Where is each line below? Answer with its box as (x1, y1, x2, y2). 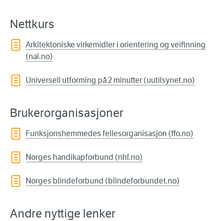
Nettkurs (10, 17, 54, 32)
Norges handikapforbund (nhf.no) (26, 152, 143, 162)
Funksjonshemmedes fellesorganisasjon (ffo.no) (26, 129, 193, 139)
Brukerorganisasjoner (10, 106, 123, 121)
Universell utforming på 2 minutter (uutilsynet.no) (26, 75, 195, 85)
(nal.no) (26, 52, 53, 62)
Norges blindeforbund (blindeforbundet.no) (26, 176, 180, 186)
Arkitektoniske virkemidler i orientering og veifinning (26, 40, 206, 50)
